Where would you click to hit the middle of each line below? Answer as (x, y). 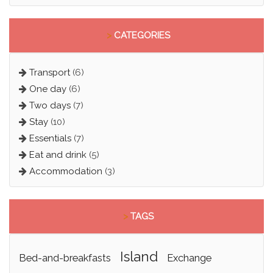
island (140, 257)
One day (48, 89)
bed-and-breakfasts (68, 258)
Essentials (50, 139)
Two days (50, 106)
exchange (192, 258)
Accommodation (66, 172)
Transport (49, 73)
